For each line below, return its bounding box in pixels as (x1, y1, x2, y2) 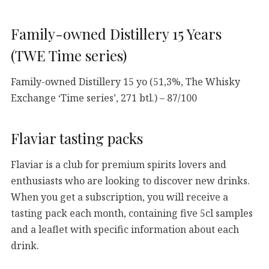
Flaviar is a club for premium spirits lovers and (11, 157, 226, 171)
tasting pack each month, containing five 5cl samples (11, 206, 253, 220)
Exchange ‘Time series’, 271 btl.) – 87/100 (11, 91, 197, 104)
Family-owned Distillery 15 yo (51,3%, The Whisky (11, 74, 240, 88)
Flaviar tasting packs (11, 128, 143, 148)
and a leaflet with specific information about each (11, 222, 239, 236)
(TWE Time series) (11, 46, 127, 65)
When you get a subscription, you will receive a (11, 190, 228, 204)
